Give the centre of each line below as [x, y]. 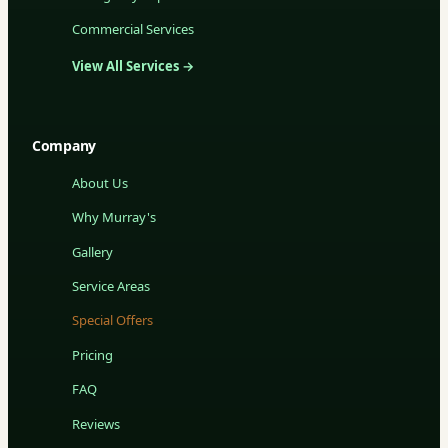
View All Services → [133, 65]
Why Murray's [114, 217]
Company [64, 145]
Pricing [92, 354]
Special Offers [112, 320]
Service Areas [111, 286]
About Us [100, 182]
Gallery [92, 251]
